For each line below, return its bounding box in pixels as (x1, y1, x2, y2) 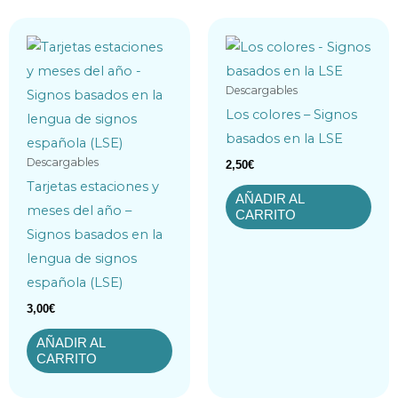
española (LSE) (27, 274, 123, 291)
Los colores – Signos (226, 106, 357, 123)
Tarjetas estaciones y (27, 178, 159, 195)
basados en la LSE (226, 130, 343, 147)
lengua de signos (27, 250, 137, 267)
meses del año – (27, 202, 131, 219)
